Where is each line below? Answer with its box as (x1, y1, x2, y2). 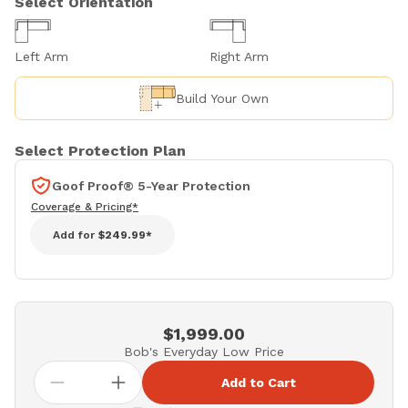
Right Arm (209, 49, 269, 65)
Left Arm (15, 49, 68, 65)
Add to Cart (220, 375, 296, 391)
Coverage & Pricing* (31, 200, 138, 214)
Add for (53, 229, 98, 242)
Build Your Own (176, 90, 269, 106)
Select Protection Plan (15, 142, 186, 160)
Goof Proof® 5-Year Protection (52, 178, 250, 194)
